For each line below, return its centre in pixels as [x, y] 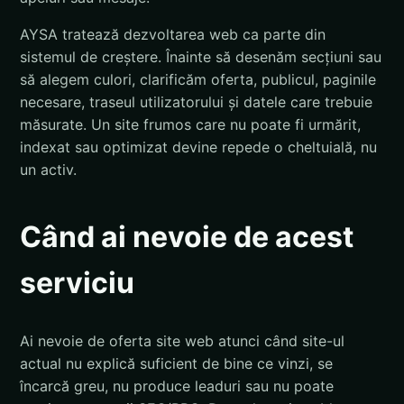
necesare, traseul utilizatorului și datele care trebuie [196, 102]
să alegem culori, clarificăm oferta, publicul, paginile [198, 80]
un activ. [48, 170]
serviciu [77, 283]
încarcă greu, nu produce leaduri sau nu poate [177, 386]
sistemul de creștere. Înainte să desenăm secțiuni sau [201, 57]
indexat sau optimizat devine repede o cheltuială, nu [198, 147]
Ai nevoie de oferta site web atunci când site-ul [182, 340]
